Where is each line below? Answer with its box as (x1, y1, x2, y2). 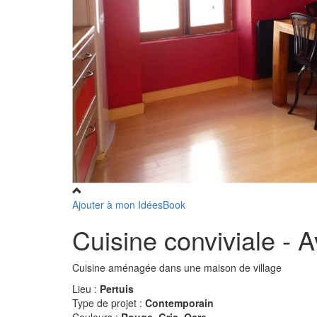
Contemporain (145, 296, 214, 310)
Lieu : (72, 282, 100, 296)
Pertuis (100, 282, 134, 296)
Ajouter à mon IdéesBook (72, 197, 185, 212)
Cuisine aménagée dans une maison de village (72, 260, 282, 275)
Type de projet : (72, 296, 145, 310)
